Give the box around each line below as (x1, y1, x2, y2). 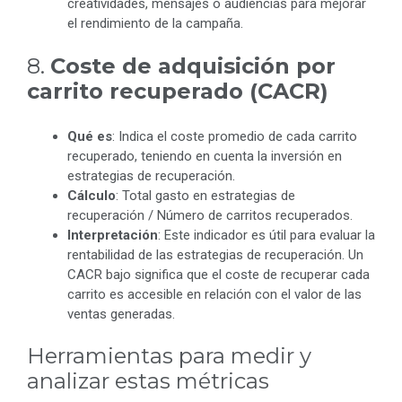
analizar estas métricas (27, 368, 269, 395)
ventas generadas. (67, 305, 175, 322)
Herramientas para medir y (27, 343, 311, 370)
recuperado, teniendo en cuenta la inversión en (67, 147, 342, 164)
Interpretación (67, 226, 158, 243)
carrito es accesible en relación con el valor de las (67, 285, 362, 302)
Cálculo (67, 187, 116, 204)
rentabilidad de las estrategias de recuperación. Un (67, 246, 363, 263)
